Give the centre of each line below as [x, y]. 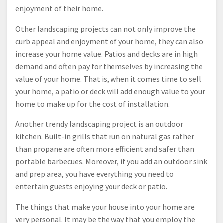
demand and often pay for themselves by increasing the [109, 66]
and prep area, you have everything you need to [95, 174]
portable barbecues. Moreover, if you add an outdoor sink [111, 162]
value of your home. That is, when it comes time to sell [108, 79]
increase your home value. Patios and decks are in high [107, 54]
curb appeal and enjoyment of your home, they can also [109, 42]
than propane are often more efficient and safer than [105, 149]
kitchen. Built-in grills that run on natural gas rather [105, 137]
